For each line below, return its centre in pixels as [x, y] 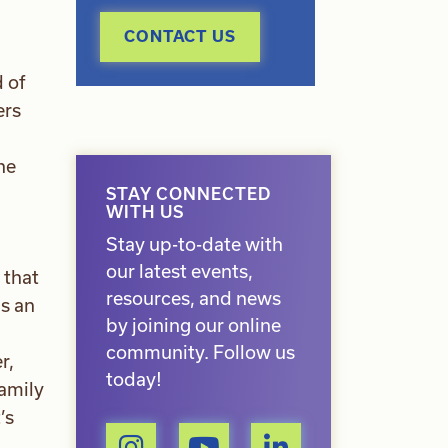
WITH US [145, 212]
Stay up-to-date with [194, 244]
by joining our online [193, 325]
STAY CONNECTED [188, 194]
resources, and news [193, 298]
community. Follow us [200, 352]
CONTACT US [180, 36]
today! [134, 379]
